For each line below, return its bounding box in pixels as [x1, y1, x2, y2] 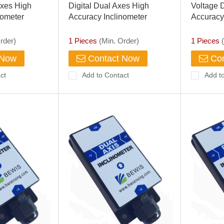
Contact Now [85, 53, 139, 63]
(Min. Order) [96, 36, 139, 45]
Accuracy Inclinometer [68, 12, 147, 21]
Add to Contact [81, 71, 129, 79]
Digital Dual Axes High [68, 1, 149, 10]
